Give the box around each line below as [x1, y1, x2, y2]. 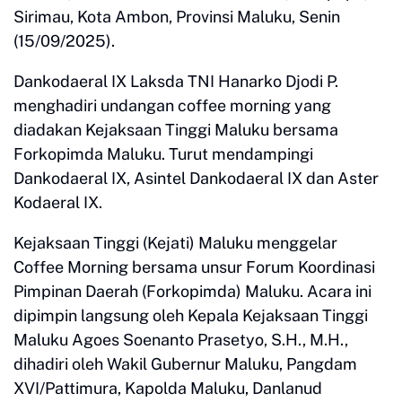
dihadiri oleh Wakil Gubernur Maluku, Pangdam [13, 354, 357, 373]
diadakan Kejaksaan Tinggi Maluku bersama [13, 119, 338, 139]
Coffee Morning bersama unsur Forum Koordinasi [13, 257, 375, 276]
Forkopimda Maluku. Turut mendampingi [13, 144, 313, 163]
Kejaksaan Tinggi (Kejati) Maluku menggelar [13, 232, 337, 252]
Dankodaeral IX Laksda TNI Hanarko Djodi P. [13, 71, 338, 91]
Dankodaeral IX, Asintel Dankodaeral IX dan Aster [13, 168, 379, 188]
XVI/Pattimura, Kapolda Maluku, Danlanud [13, 378, 322, 398]
